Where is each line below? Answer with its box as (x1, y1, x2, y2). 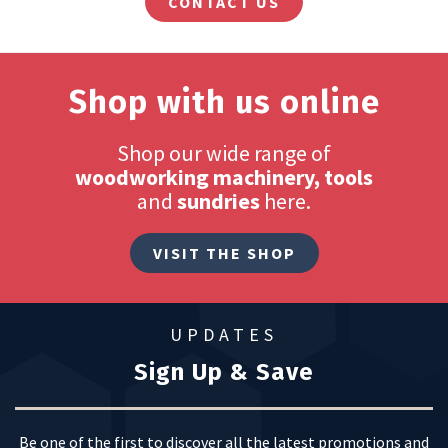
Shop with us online (68, 82, 380, 121)
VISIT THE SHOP (152, 242, 296, 263)
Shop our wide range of (117, 138, 331, 167)
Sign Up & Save (134, 357, 314, 386)
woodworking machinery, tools (75, 162, 373, 191)
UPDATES (170, 322, 278, 346)
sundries (177, 186, 260, 215)
